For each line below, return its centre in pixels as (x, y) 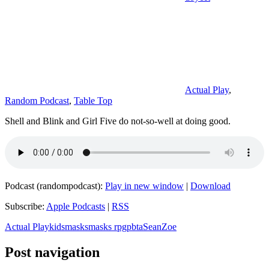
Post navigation (52, 252)
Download (210, 186)
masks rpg (107, 227)
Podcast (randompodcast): (55, 186)
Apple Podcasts (76, 207)
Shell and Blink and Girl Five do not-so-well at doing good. (118, 121)
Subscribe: (26, 207)
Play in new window (144, 186)
